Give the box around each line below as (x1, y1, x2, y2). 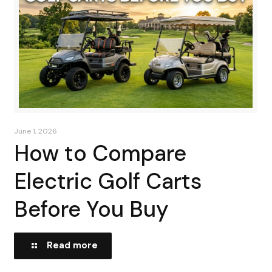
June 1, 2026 (14, 126, 58, 137)
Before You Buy (14, 195, 169, 224)
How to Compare (14, 139, 187, 168)
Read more (47, 239, 98, 252)
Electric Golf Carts (14, 167, 202, 196)
